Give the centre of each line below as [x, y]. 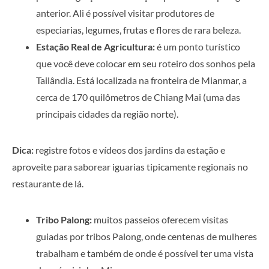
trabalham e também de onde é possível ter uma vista [145, 253]
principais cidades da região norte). [108, 114]
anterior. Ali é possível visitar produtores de [125, 13]
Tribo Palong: [65, 219]
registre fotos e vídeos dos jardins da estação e [129, 150]
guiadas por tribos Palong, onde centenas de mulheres [147, 236]
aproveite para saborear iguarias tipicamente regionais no [130, 167]
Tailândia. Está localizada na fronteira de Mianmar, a [141, 80]
